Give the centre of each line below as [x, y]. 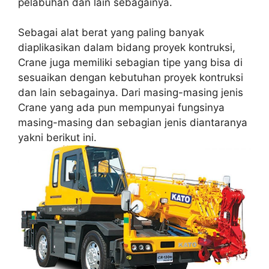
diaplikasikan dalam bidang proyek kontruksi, [127, 48]
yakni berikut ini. [57, 138]
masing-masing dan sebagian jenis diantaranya [133, 123]
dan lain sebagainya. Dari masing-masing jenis [131, 93]
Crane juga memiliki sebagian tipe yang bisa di [130, 63]
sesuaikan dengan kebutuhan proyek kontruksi [131, 78]
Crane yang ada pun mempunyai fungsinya [121, 108]
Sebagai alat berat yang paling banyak [111, 33]
